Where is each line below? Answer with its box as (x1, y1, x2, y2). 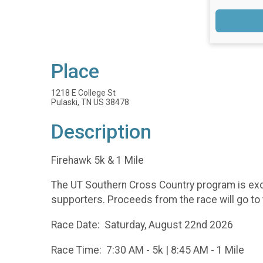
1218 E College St (51, 88, 116, 98)
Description (51, 120, 151, 144)
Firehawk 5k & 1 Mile (51, 154, 144, 166)
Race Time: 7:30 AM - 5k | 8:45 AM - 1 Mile (51, 244, 249, 256)
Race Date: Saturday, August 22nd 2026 (51, 218, 233, 231)
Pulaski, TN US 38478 (51, 97, 129, 107)
